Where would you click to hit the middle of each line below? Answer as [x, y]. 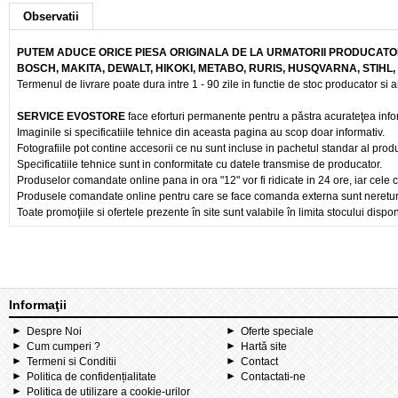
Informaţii [38, 305]
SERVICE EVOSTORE [72, 116]
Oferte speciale [277, 331]
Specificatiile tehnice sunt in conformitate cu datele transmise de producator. [199, 164]
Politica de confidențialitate [92, 377]
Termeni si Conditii [72, 362]
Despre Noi [54, 331]
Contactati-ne [273, 377]
